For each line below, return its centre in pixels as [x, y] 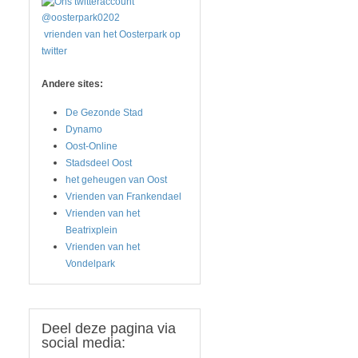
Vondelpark [90, 264]
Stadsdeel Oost [99, 163]
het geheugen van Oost [116, 180]
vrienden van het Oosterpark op [111, 34]
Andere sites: [72, 84]
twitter [54, 51]
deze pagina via [123, 328]
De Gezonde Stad [104, 113]
